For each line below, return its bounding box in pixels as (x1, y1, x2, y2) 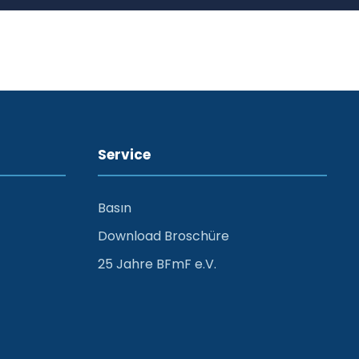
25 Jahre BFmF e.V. (98, 254, 216, 273)
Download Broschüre (98, 226, 229, 245)
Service (98, 144, 151, 164)
